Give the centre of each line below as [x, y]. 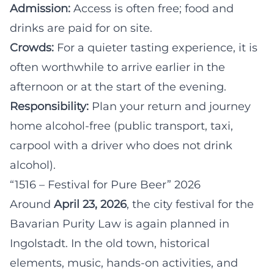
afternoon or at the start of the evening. [118, 87]
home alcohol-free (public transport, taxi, [121, 126]
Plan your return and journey [170, 106]
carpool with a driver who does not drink [121, 145]
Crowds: [32, 47]
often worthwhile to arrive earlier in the [117, 67]
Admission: [40, 8]
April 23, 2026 [90, 204]
